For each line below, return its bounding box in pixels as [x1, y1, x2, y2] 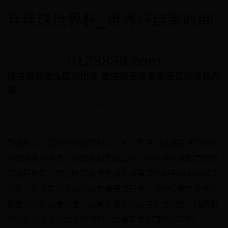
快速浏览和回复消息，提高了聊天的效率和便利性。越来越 [7, 200, 219, 209]
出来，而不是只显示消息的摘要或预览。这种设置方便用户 [7, 185, 219, 193]
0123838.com [67, 52, 161, 69]
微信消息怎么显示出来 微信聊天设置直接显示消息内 [7, 72, 220, 82]
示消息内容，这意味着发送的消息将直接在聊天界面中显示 [7, 169, 219, 178]
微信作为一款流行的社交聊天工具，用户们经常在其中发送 [7, 139, 219, 148]
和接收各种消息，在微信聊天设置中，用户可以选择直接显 [7, 154, 219, 163]
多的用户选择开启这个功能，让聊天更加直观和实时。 [7, 215, 203, 224]
